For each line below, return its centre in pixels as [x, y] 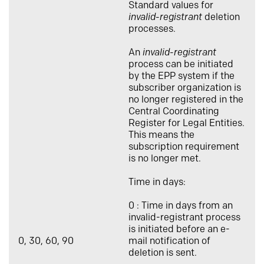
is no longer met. [165, 159]
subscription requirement [184, 147]
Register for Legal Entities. [187, 123]
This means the [161, 135]
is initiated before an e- [179, 230]
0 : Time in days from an [181, 206]
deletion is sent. [163, 253]
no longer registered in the [186, 100]
